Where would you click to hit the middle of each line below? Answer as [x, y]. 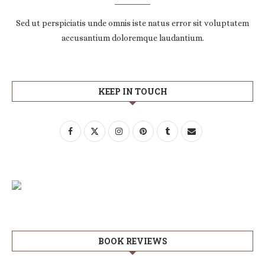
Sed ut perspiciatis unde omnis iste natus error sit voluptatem [132, 23]
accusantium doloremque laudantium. [132, 38]
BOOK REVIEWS [132, 241]
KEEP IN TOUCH [132, 91]
